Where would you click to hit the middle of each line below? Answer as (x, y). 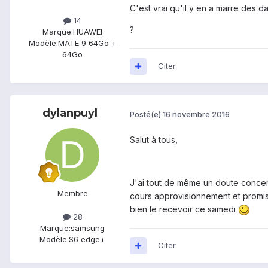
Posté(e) (146, 114)
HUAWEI (88, 32)
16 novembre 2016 (196, 114)
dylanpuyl (70, 113)
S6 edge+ (87, 240)
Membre (72, 194)
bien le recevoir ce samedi (184, 209)
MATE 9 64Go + (87, 43)
